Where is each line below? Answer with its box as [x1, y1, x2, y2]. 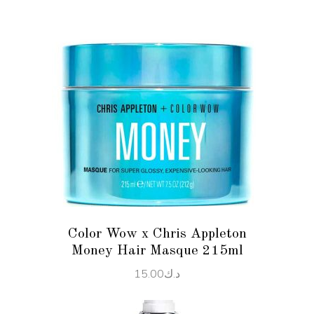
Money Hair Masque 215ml [71, 243, 243, 258]
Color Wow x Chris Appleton [67, 226, 247, 241]
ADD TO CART [116, 144, 198, 154]
